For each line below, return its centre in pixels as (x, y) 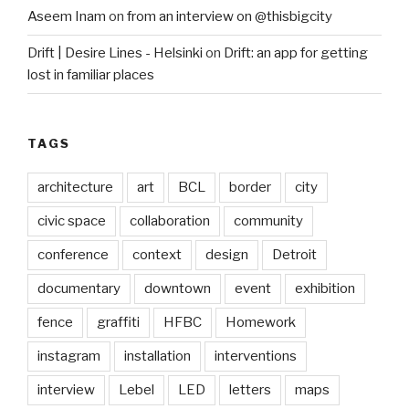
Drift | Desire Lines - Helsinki (115, 53)
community (268, 221)
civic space (72, 221)
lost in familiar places (91, 75)
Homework (261, 323)
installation (157, 357)
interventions (256, 357)
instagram (69, 357)
